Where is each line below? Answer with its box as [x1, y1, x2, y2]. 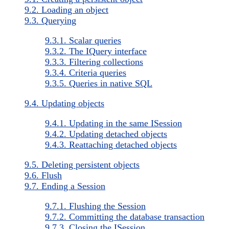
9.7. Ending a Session [25, 180, 105, 191]
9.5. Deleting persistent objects [25, 159, 140, 170]
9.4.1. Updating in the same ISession [45, 118, 182, 128]
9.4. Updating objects [25, 98, 104, 108]
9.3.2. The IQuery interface [45, 45, 147, 56]
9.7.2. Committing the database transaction [45, 211, 204, 222]
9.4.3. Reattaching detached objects [45, 139, 177, 150]
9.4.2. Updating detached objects [45, 128, 167, 139]
